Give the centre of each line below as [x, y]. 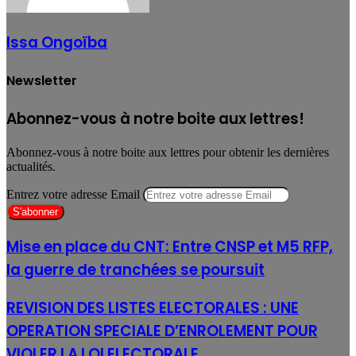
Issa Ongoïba [57, 42]
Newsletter [42, 81]
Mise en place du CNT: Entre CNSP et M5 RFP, [170, 246]
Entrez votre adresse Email [73, 195]
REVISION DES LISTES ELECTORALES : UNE [153, 308]
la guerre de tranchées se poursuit [135, 269]
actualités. [31, 167]
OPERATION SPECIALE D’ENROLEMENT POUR [162, 331]
